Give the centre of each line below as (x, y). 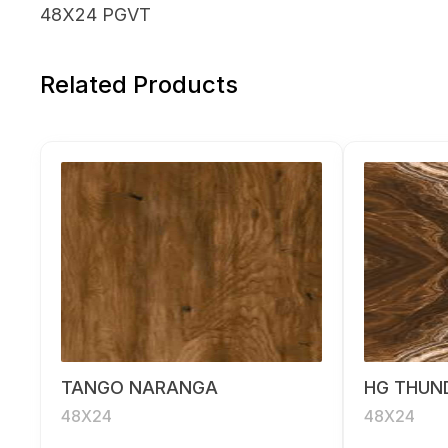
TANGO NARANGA (139, 387)
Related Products (139, 84)
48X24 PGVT (95, 14)
